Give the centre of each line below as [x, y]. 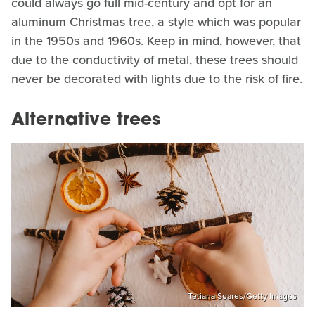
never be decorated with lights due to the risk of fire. [157, 79]
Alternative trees [86, 121]
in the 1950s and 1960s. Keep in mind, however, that [156, 41]
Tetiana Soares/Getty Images [242, 296]
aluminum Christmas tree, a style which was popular [156, 22]
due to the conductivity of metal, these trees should [155, 60]
